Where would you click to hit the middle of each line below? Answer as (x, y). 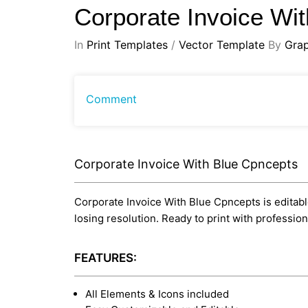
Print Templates (127, 44)
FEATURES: (106, 257)
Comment (111, 99)
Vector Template (222, 44)
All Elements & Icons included (157, 294)
